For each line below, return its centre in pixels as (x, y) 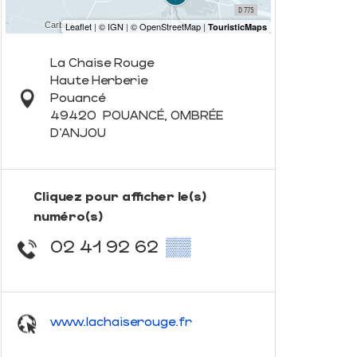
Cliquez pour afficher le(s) (120, 196)
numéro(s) (68, 216)
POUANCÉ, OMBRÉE (163, 114)
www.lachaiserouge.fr (121, 320)
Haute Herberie (98, 79)
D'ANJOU (78, 132)
